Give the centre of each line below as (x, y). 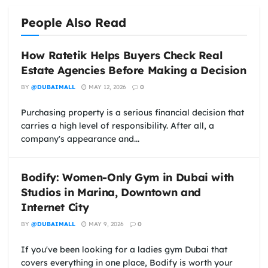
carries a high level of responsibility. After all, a (118, 125)
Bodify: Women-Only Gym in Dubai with (128, 177)
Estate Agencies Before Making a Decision (134, 70)
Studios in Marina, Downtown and (111, 192)
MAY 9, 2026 (105, 224)
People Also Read (74, 22)
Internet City (55, 207)
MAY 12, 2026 (106, 87)
